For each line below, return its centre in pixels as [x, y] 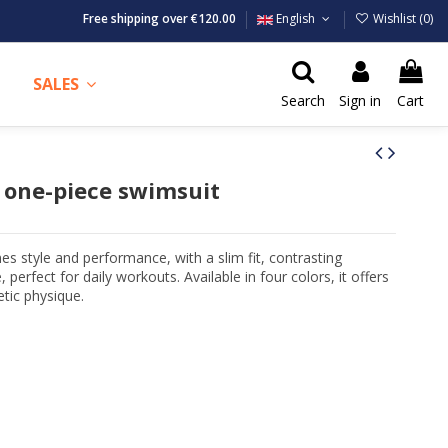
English [296, 18]
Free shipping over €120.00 [161, 18]
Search [303, 100]
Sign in [360, 100]
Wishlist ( [396, 18]
